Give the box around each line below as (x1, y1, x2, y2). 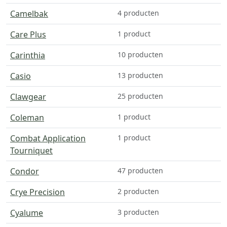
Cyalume (10, 207, 43, 218)
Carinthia (10, 49, 45, 61)
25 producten (118, 91, 163, 101)
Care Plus (10, 28, 46, 40)
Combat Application (10, 132, 86, 144)
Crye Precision (10, 186, 65, 198)
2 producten (118, 186, 159, 196)
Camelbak (10, 8, 48, 19)
